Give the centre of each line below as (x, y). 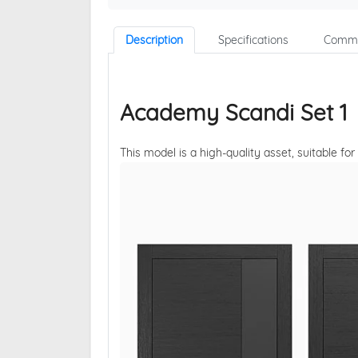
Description (154, 40)
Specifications (253, 40)
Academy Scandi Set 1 (233, 113)
